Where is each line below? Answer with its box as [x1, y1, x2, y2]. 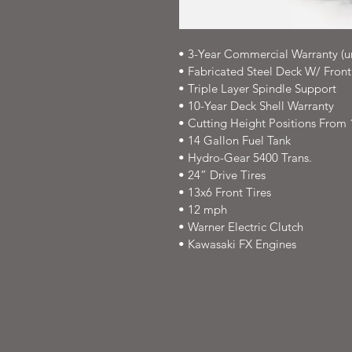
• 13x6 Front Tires [178, 185, 271, 200]
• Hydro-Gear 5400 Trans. [178, 150, 312, 165]
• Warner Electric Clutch [178, 219, 303, 234]
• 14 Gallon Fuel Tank [178, 133, 291, 148]
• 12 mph [178, 202, 227, 217]
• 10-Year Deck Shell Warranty [178, 98, 334, 113]
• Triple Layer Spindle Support [178, 81, 336, 96]
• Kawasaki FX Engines [178, 236, 296, 251]
